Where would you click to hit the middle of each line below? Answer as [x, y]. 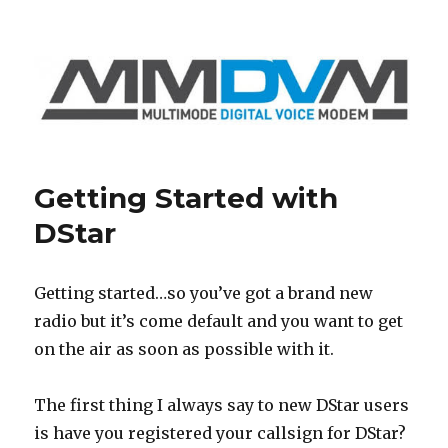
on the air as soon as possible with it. [184, 349]
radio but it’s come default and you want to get [219, 321]
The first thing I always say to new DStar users [222, 405]
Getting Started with [186, 198]
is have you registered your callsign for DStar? [220, 433]
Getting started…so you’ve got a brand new [204, 293]
